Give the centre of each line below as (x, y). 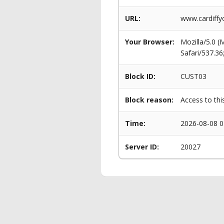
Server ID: (142, 147)
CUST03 (193, 76)
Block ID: (140, 76)
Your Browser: (150, 42)
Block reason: (149, 100)
